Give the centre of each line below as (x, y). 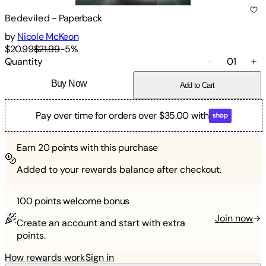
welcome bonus (95, 201)
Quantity (24, 62)
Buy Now (69, 83)
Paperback (80, 18)
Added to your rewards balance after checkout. (119, 170)
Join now (234, 218)
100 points (39, 201)
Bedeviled (27, 18)
